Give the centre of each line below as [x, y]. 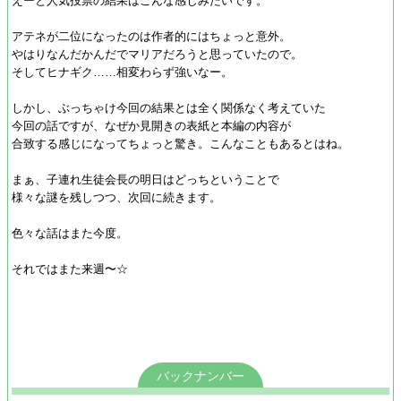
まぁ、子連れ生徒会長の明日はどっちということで [145, 179]
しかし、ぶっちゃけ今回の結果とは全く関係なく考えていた [169, 108]
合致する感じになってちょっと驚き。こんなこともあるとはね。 [180, 144]
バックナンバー [200, 376]
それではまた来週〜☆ [70, 269]
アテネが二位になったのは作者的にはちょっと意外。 [151, 36]
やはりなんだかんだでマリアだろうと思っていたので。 [157, 54]
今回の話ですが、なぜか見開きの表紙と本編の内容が [151, 126]
